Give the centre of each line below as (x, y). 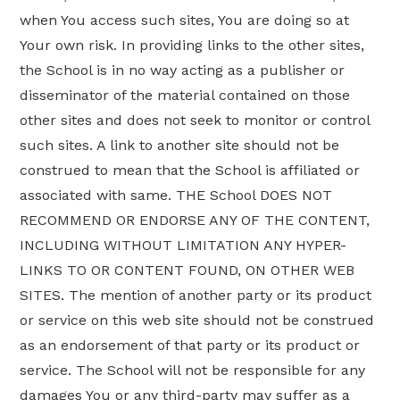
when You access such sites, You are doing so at (185, 21)
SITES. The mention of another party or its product (196, 296)
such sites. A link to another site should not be (180, 146)
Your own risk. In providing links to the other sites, (192, 46)
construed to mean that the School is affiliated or (190, 171)
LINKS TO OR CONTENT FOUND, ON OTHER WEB (187, 271)
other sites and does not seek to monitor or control (195, 121)
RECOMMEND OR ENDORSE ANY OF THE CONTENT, (195, 221)
